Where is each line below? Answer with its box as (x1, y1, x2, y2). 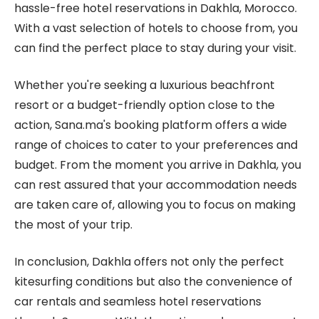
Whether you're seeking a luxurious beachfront (14, 77, 275, 94)
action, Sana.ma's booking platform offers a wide (14, 117, 287, 134)
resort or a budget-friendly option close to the (14, 97, 275, 114)
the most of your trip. (14, 216, 132, 234)
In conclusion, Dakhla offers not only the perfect (14, 253, 284, 271)
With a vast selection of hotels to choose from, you (14, 20, 298, 37)
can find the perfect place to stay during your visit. (14, 40, 296, 57)
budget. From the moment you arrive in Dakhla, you (14, 157, 301, 174)
